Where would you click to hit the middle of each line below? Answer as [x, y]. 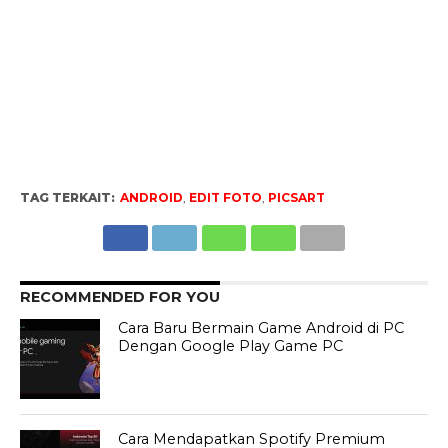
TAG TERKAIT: [67, 198]
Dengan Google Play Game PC [231, 346]
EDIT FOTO [225, 198]
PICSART [296, 198]
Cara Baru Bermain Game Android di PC [261, 328]
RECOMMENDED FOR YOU [119, 297]
